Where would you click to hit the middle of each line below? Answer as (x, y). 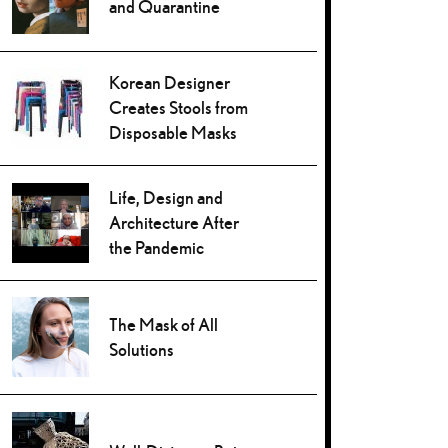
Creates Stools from (179, 108)
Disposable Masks (173, 133)
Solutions (142, 350)
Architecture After (174, 222)
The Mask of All (164, 325)
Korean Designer (170, 83)
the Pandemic (157, 247)
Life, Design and (166, 197)
